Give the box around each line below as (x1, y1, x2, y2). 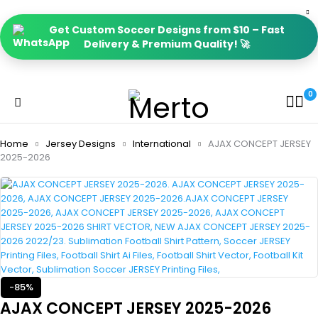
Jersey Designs (45, 137, 116, 150)
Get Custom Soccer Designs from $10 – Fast (49, 23, 285, 37)
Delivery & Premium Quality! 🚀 (84, 37, 250, 51)
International (133, 137, 191, 150)
